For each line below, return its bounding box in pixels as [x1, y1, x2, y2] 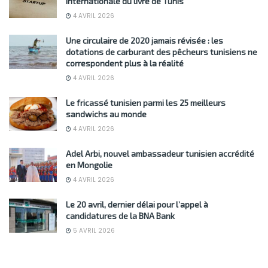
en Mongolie [66, 160, 112, 170]
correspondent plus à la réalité [66, 58, 184, 69]
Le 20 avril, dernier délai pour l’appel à [66, 199, 208, 210]
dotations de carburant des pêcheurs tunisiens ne [66, 47, 257, 57]
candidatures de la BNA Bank [66, 211, 175, 221]
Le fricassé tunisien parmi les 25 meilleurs [66, 98, 226, 108]
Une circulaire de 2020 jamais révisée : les [66, 35, 223, 46]
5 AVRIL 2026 [71, 226, 115, 236]
